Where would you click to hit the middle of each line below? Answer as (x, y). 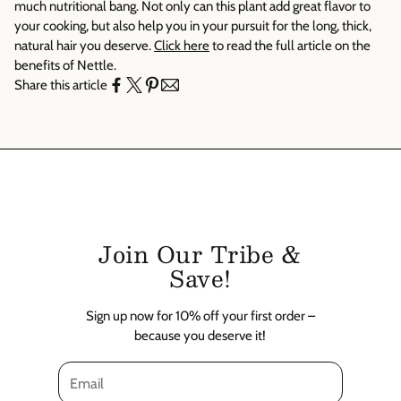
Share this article (61, 85)
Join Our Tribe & (200, 254)
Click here (182, 46)
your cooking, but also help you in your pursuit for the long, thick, (193, 26)
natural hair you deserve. (84, 46)
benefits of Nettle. (65, 66)
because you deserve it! (200, 336)
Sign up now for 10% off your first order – (200, 316)
